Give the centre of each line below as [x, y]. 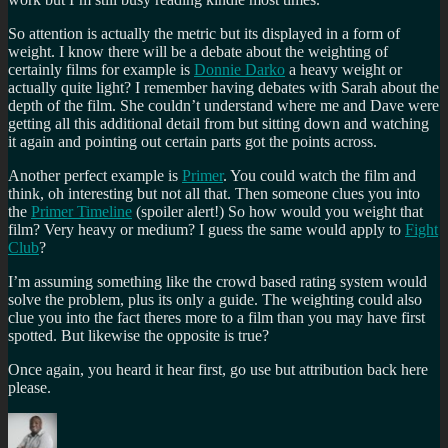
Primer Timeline [81, 211]
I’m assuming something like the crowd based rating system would [217, 281]
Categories [246, 420]
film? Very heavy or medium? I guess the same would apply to [206, 229]
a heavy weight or [343, 69]
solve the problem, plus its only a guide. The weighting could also [215, 299]
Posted [149, 420]
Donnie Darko [239, 69]
